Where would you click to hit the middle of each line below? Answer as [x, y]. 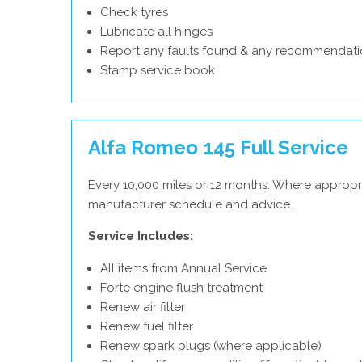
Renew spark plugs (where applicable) [211, 346]
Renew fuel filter [147, 326]
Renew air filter [143, 307]
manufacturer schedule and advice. [190, 204]
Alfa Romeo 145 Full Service [218, 147]
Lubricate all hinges [156, 32]
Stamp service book [158, 70]
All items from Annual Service [183, 268]
